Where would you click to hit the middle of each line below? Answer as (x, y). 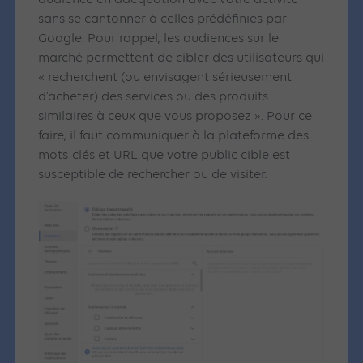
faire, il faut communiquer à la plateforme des (174, 137)
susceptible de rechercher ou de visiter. (153, 175)
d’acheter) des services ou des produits (154, 98)
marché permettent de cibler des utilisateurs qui (181, 59)
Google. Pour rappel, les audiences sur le (159, 39)
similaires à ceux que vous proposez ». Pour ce (175, 117)
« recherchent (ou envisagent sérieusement (165, 78)
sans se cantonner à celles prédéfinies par (163, 20)
